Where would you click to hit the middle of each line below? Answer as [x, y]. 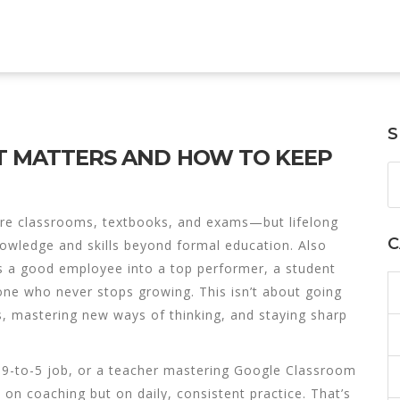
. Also [308, 245]
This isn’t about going [268, 292]
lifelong [314, 222]
